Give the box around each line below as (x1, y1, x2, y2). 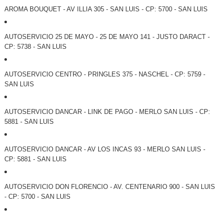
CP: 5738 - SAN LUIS (4, 43, 67, 51)
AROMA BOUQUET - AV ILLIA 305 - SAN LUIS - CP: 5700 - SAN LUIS (4, 5, 208, 13)
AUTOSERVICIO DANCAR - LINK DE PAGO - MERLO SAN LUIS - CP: (4, 108, 210, 116)
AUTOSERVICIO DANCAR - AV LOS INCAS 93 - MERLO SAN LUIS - (4, 146, 205, 153)
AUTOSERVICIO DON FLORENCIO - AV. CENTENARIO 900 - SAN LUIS (4, 183, 215, 191)
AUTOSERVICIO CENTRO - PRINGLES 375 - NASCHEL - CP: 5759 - (4, 71, 205, 78)
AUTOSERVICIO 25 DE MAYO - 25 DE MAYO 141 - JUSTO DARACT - (4, 33, 210, 41)
